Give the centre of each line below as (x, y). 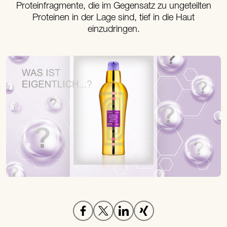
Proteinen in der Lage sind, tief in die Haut (113, 18)
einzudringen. (113, 30)
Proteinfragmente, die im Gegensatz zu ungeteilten (113, 7)
